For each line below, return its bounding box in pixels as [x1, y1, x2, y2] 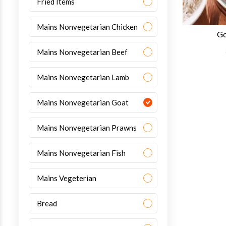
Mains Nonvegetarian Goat [37, 98, 129, 107]
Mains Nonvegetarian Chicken [37, 22, 138, 31]
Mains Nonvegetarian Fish [37, 148, 126, 157]
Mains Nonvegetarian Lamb [37, 73, 130, 82]
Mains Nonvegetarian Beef [37, 47, 128, 56]
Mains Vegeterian [37, 174, 97, 183]
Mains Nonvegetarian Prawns [37, 123, 137, 132]
